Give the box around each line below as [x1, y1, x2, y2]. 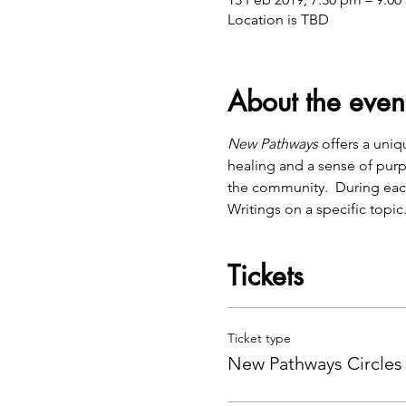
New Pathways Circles [227, 353, 402, 374]
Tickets [227, 257, 304, 294]
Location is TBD [227, 11, 329, 28]
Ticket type [227, 330, 291, 346]
